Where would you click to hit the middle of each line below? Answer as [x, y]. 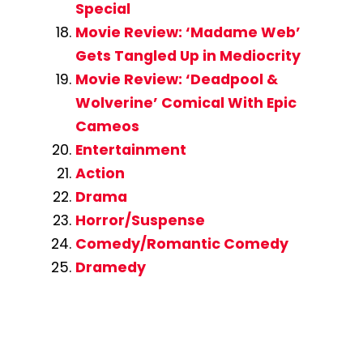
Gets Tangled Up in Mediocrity [188, 56]
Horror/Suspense [140, 221]
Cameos [107, 127]
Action [100, 174]
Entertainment [130, 150]
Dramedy [110, 268]
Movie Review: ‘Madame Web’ [188, 33]
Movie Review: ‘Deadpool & [176, 80]
